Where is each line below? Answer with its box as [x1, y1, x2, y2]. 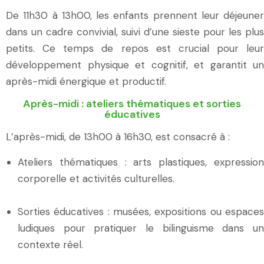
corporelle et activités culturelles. [18, 171, 174, 185]
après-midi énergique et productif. [6, 74, 166, 88]
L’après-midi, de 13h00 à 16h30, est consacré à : [6, 130, 230, 143]
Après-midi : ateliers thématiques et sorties [23, 96, 241, 111]
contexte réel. [18, 237, 83, 251]
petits [6, 41, 33, 55]
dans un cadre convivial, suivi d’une [6, 25, 173, 38]
